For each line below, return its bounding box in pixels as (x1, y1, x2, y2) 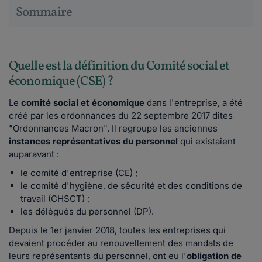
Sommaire (16, 4, 72, 22)
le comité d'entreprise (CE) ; (20, 167, 138, 179)
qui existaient (178, 136, 236, 147)
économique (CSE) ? (9, 73, 114, 91)
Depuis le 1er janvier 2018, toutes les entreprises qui (9, 225, 226, 236)
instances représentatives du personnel (9, 136, 178, 147)
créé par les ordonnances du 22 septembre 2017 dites (9, 110, 233, 122)
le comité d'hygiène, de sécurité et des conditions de (20, 180, 242, 192)
